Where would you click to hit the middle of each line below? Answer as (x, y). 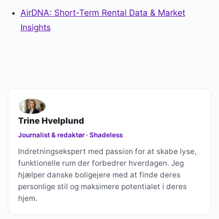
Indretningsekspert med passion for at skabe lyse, (107, 151)
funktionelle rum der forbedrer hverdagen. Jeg (101, 163)
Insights (35, 27)
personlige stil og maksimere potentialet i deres (102, 186)
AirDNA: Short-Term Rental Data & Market (103, 12)
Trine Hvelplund (51, 120)
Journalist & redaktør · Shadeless (70, 135)
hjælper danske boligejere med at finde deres (99, 175)
